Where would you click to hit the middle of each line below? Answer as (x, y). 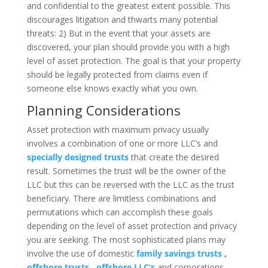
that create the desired (173, 157)
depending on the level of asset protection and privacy (132, 226)
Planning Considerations (103, 110)
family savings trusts (179, 253)
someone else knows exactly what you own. (112, 88)
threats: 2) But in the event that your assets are (118, 33)
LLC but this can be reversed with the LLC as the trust (130, 185)
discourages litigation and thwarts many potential (122, 19)
